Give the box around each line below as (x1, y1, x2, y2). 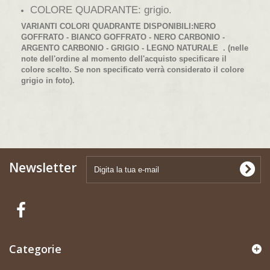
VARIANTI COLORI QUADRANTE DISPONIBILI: (21, 21, 193, 31)
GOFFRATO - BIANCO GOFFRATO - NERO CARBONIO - (21, 32, 225, 42)
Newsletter (9, 159, 77, 176)
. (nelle (221, 43, 248, 52)
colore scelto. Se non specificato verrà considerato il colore (21, 64, 244, 74)
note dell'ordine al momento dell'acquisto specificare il (21, 54, 227, 63)
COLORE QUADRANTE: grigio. (30, 4, 172, 16)
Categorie (9, 241, 61, 256)
